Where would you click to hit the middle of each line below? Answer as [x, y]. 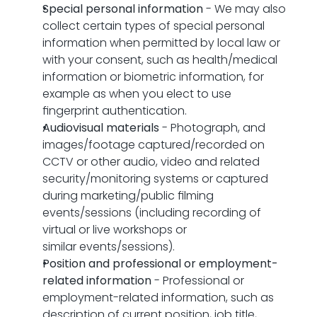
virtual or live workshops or [115, 230]
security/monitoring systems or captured [155, 179]
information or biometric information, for [153, 77]
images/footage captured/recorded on [154, 145]
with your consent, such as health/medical [160, 60]
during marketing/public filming [128, 196]
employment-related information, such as [158, 298]
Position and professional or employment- [160, 264]
